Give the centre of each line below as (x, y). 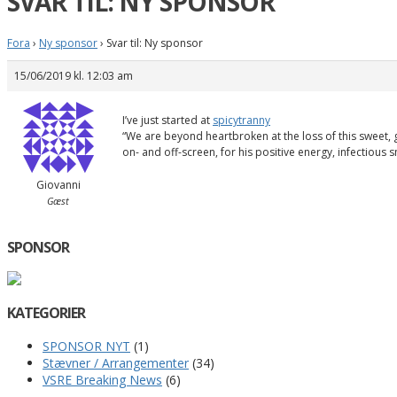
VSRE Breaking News (102, 379)
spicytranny (241, 120)
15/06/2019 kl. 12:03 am (74, 75)
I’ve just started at (167, 120)
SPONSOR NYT (86, 346)
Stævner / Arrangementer (116, 362)
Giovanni (58, 184)
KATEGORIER (46, 313)
